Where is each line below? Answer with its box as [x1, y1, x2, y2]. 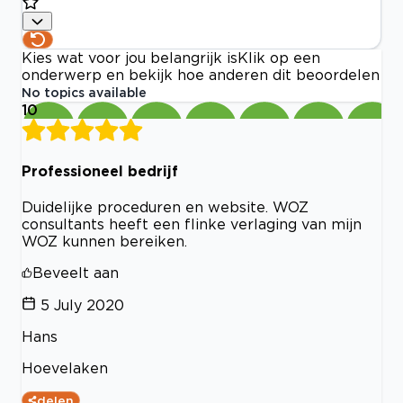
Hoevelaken [22, 360, 108, 376]
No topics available [22, 85, 147, 100]
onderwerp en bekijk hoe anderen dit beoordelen [22, 67, 380, 84]
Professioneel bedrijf [22, 162, 178, 179]
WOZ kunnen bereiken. [22, 233, 187, 249]
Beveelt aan [32, 264, 119, 281]
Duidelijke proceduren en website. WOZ [22, 199, 309, 215]
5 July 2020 [40, 297, 124, 313]
